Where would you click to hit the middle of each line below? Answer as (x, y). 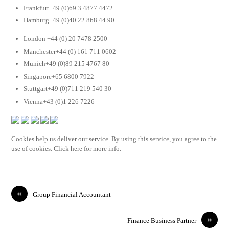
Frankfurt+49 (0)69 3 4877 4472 (68, 8)
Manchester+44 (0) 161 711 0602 (70, 51)
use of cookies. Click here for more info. (66, 149)
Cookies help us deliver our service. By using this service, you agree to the (114, 139)
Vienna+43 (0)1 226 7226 (59, 101)
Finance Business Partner (162, 221)
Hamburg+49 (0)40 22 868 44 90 (69, 20)
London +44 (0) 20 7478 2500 (66, 39)
